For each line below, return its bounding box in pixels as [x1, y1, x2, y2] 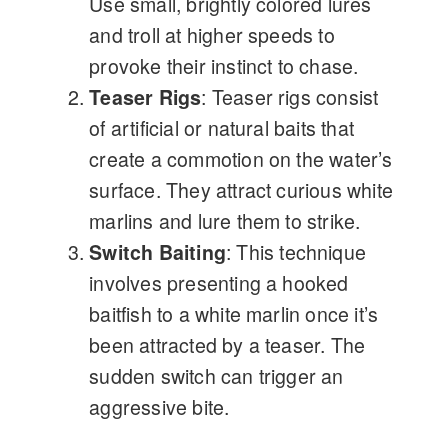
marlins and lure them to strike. [89, 207, 361, 236]
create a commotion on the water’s [89, 145, 393, 174]
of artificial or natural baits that [89, 114, 355, 143]
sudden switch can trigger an [89, 362, 344, 391]
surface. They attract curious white [89, 176, 394, 205]
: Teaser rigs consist [201, 83, 379, 112]
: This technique [225, 238, 367, 267]
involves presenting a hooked [89, 269, 349, 298]
